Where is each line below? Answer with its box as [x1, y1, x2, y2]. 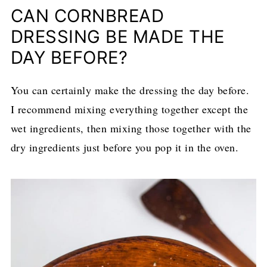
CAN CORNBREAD [10, 5, 164, 26]
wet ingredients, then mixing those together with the [10, 120, 252, 135]
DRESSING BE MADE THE [10, 26, 225, 47]
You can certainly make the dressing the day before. [10, 82, 250, 97]
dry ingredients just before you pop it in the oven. [10, 139, 239, 154]
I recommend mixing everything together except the [10, 101, 249, 116]
